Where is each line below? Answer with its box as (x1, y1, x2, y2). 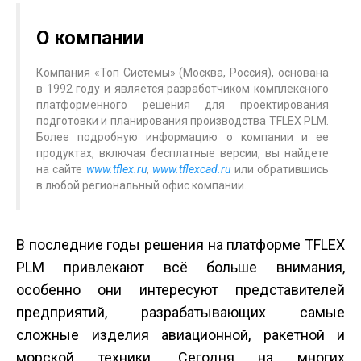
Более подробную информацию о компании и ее (36, 130, 329, 143)
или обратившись (230, 162, 330, 176)
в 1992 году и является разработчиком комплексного (36, 81, 329, 95)
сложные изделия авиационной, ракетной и (16, 326, 345, 343)
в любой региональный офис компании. (36, 178, 247, 192)
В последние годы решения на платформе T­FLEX (16, 235, 345, 253)
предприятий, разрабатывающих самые (16, 303, 345, 321)
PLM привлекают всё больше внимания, (16, 258, 345, 276)
